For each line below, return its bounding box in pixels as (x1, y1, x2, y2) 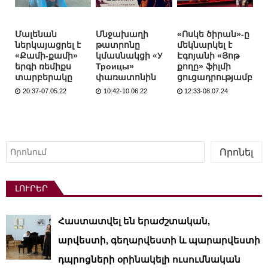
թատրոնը (96, 39, 141, 50)
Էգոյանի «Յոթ (176, 50, 239, 60)
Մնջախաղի (96, 29, 149, 39)
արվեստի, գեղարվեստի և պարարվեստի (58, 235, 260, 246)
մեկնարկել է (176, 39, 232, 50)
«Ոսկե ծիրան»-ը (176, 29, 249, 39)
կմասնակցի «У (96, 50, 163, 60)
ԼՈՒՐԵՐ (15, 184, 48, 194)
